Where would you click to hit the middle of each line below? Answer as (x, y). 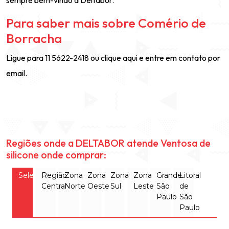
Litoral (190, 175)
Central (54, 186)
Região (54, 175)
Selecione (36, 175)
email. (17, 73)
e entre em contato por (179, 58)
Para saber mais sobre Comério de (106, 23)
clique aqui (119, 58)
